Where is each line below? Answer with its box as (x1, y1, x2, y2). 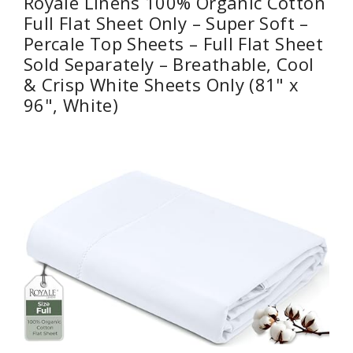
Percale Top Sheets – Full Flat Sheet (24, 32, 323, 56)
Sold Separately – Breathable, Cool (24, 52, 314, 76)
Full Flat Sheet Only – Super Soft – (24, 11, 309, 35)
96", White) (24, 93, 118, 117)
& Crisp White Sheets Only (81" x (24, 72, 299, 97)
